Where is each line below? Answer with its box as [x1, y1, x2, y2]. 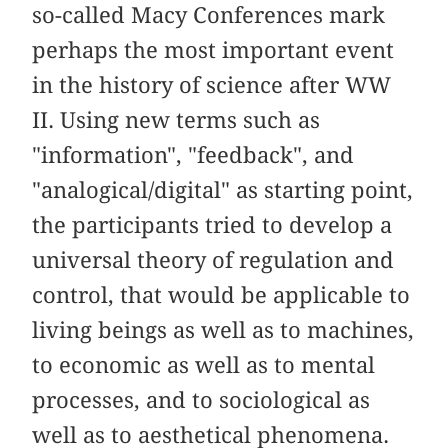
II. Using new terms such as [32, 106, 321, 133]
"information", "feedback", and [32, 141, 355, 168]
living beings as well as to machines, [32, 316, 415, 343]
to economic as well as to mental [32, 351, 376, 378]
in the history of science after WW [32, 71, 392, 98]
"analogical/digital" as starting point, [32, 176, 414, 203]
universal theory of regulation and [32, 246, 395, 273]
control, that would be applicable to [32, 281, 411, 308]
